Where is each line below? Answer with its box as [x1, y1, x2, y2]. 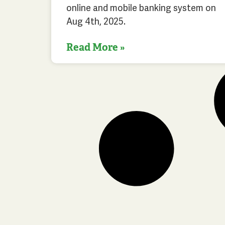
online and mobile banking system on [66, 2, 216, 14]
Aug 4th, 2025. [66, 15, 130, 27]
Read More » [66, 40, 125, 54]
